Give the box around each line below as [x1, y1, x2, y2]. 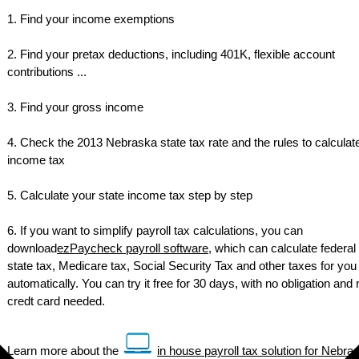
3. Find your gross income [7, 100, 143, 115]
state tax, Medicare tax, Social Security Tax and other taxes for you [7, 259, 357, 273]
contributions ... [7, 65, 87, 79]
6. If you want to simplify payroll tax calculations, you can [7, 224, 303, 238]
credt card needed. [7, 294, 105, 309]
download [7, 241, 57, 256]
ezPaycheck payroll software [57, 241, 208, 256]
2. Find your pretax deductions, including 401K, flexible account [7, 47, 335, 62]
